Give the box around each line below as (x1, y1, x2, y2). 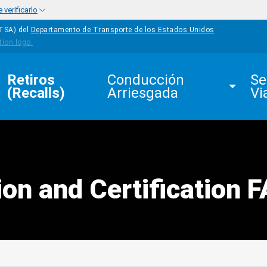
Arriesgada (107, 85, 179, 101)
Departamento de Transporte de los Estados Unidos (30, 26, 215, 35)
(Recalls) (7, 85, 65, 101)
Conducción (107, 72, 188, 88)
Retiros (7, 72, 58, 88)
